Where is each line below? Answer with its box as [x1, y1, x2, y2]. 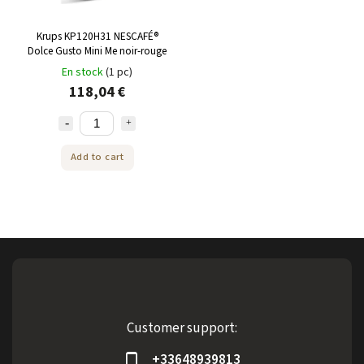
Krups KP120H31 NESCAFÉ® [36, 28, 158, 44]
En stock [62, 63, 106, 80]
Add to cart [70, 149, 124, 165]
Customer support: [127, 318, 237, 338]
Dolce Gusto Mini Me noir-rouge [28, 42, 167, 58]
